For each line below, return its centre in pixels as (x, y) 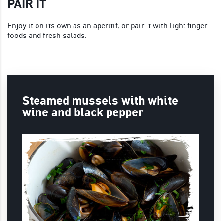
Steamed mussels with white (100, 100)
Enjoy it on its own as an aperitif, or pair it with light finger (107, 25)
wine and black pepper (83, 112)
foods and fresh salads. (47, 35)
